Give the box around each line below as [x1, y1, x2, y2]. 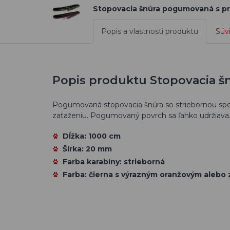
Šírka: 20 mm [63, 144, 112, 154]
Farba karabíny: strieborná [63, 157, 165, 166]
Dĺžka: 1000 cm [63, 131, 121, 141]
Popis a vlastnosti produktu [101, 27, 198, 36]
